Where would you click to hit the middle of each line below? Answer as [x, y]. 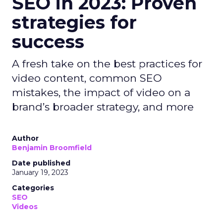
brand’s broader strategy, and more [103, 107]
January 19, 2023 [40, 172]
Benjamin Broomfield [52, 148]
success [48, 42]
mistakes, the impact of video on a [101, 92]
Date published [41, 163]
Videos [25, 207]
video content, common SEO [87, 78]
